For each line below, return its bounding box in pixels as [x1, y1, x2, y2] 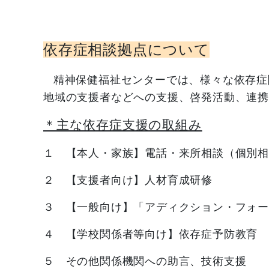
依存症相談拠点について [43, 41, 210, 58]
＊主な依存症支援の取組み [43, 118, 202, 131]
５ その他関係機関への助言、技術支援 [43, 255, 247, 267]
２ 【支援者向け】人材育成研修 [43, 174, 213, 186]
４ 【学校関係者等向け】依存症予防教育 [43, 228, 258, 240]
